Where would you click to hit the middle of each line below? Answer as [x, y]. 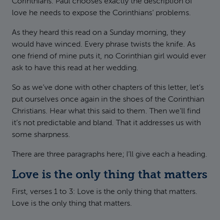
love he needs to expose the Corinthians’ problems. [101, 13]
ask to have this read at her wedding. [75, 68]
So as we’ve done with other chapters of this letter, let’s [108, 88]
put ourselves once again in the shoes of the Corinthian [108, 100]
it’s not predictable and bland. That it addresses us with [106, 123]
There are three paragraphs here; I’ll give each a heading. [110, 155]
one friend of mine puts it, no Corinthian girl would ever [109, 56]
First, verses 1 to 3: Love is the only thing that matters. [105, 192]
